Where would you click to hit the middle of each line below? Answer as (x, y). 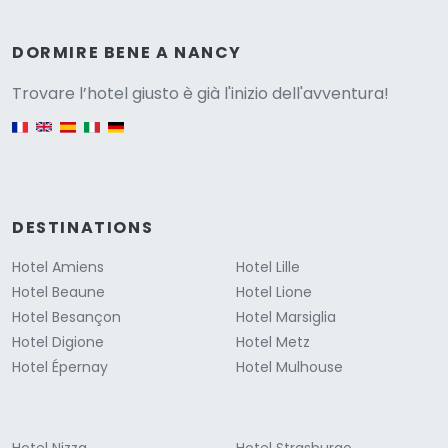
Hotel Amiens (58, 267)
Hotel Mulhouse (289, 367)
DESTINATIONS (83, 228)
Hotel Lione (274, 292)
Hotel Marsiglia (286, 317)
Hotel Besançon (66, 317)
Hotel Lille (268, 267)
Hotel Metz (273, 342)
